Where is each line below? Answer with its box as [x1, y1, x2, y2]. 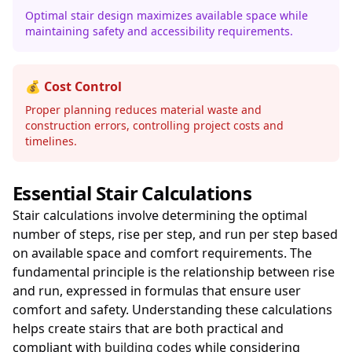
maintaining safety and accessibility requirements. [25, 24, 293, 38]
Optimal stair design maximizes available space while [25, 8, 308, 23]
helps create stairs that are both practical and [13, 320, 284, 337]
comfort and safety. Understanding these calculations [13, 301, 332, 318]
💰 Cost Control [25, 78, 122, 95]
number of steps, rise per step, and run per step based [13, 225, 338, 243]
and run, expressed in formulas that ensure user [13, 282, 301, 299]
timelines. [25, 134, 77, 148]
